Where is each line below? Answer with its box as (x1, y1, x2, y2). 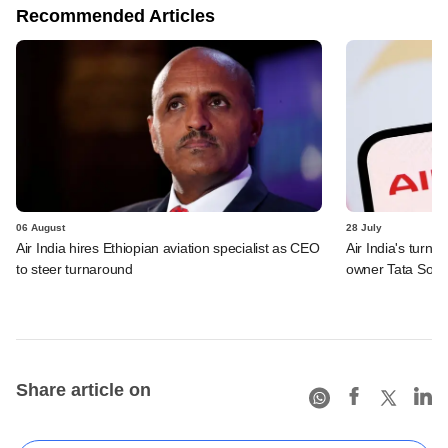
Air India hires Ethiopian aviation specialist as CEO (16, 239, 320, 256)
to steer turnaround (16, 260, 133, 277)
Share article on (16, 379, 151, 400)
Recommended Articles (16, 5, 215, 26)
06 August (16, 221, 65, 233)
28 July (346, 221, 382, 233)
